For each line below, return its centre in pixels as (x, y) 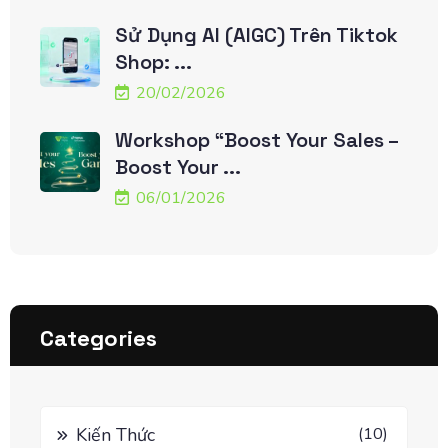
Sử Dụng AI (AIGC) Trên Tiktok (256, 34)
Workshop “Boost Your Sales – (256, 139)
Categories (98, 337)
